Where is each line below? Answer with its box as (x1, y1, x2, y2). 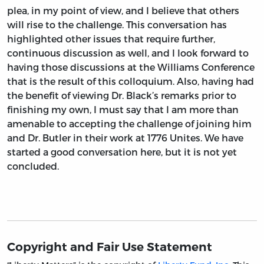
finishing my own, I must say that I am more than (7, 103, 239, 115)
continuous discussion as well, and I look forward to (7, 47, 249, 58)
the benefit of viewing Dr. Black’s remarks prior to (7, 89, 236, 101)
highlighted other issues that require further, (7, 32, 215, 44)
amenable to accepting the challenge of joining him (7, 117, 252, 129)
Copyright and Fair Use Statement (7, 239, 212, 254)
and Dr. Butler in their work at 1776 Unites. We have (7, 131, 243, 143)
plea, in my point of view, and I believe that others (7, 4, 239, 16)
